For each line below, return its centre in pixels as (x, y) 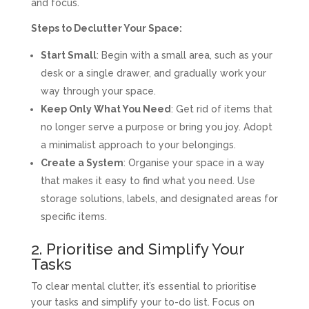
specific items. (73, 216)
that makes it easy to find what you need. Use (148, 180)
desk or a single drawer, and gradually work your (153, 73)
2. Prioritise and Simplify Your (137, 249)
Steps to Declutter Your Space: (106, 28)
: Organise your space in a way (194, 162)
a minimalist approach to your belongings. (138, 144)
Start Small (68, 55)
